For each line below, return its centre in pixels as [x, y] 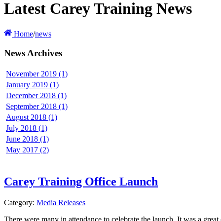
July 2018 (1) [27, 128]
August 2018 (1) [32, 117]
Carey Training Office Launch [81, 182]
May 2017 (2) [27, 150]
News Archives [33, 53]
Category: [20, 203]
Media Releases [61, 203]
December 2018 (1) [36, 96]
